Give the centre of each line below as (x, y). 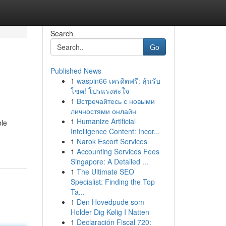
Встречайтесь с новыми (116, 101)
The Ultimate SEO (105, 172)
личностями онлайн (103, 111)
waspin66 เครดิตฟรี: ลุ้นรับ (118, 81)
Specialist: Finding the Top (112, 182)
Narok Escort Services (112, 141)
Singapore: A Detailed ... (109, 161)
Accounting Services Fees (118, 151)
